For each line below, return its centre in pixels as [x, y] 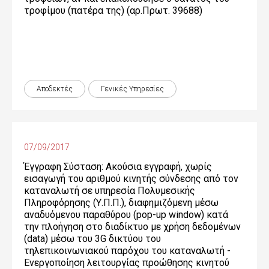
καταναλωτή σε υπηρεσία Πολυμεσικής [110, 191]
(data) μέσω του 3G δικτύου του [92, 239]
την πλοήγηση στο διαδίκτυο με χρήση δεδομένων [132, 227]
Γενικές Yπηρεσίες [132, 89]
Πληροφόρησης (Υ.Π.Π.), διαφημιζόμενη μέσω [121, 203]
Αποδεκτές [55, 89]
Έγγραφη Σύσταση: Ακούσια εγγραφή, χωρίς [118, 167]
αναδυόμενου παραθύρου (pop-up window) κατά [126, 215]
